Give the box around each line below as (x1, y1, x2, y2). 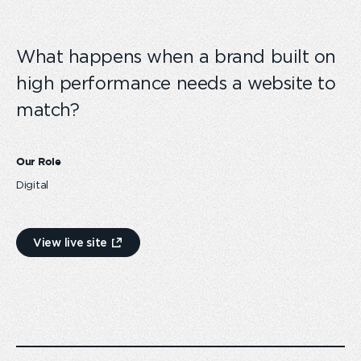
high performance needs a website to (16, 75, 336, 93)
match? (16, 102, 80, 119)
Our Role (16, 158, 61, 167)
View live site (33, 236, 108, 249)
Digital (16, 180, 49, 191)
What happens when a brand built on (16, 48, 337, 66)
